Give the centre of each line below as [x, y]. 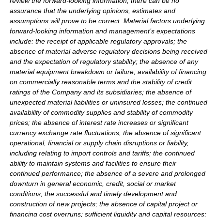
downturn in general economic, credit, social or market [93, 184]
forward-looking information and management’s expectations [102, 31]
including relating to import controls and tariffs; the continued [102, 153]
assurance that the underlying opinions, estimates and [93, 11]
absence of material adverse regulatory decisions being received [108, 52]
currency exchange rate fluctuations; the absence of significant [105, 133]
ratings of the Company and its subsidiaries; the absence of [101, 92]
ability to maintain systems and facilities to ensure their [93, 163]
